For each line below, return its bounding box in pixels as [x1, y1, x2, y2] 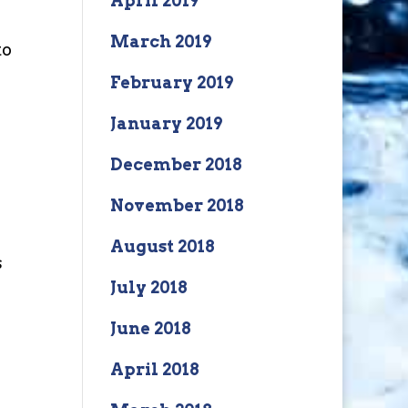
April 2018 [109, 360, 199, 379]
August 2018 [109, 237, 215, 256]
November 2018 [109, 196, 244, 215]
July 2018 [109, 278, 188, 297]
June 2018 [109, 319, 191, 338]
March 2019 [109, 32, 211, 51]
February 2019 [109, 73, 233, 92]
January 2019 [109, 114, 222, 133]
